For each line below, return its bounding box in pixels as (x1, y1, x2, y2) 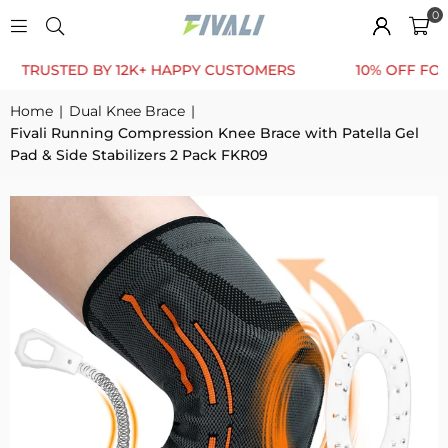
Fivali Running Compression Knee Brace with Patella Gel (10, 124, 419, 142)
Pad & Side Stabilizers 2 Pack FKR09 (10, 146, 268, 164)
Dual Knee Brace (69, 102, 185, 120)
